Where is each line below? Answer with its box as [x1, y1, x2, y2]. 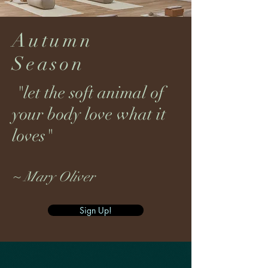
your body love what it [12, 104, 166, 124]
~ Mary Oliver [12, 168, 95, 185]
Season [12, 52, 85, 75]
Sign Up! [80, 205, 112, 216]
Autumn [12, 29, 93, 52]
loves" [12, 126, 53, 146]
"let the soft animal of [12, 83, 164, 103]
